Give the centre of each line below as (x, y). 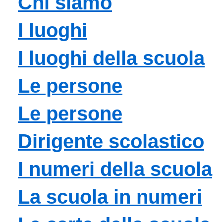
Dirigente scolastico (111, 141)
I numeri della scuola (115, 169)
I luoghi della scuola (111, 58)
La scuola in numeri (110, 196)
